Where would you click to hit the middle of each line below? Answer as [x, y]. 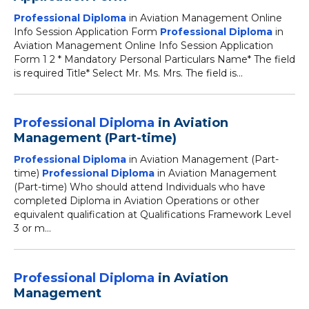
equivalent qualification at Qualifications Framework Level [152, 215]
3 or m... [32, 228]
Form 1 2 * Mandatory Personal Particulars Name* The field [154, 59]
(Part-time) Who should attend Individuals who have [140, 187]
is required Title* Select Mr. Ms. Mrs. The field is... [128, 73]
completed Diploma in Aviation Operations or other [137, 201]
